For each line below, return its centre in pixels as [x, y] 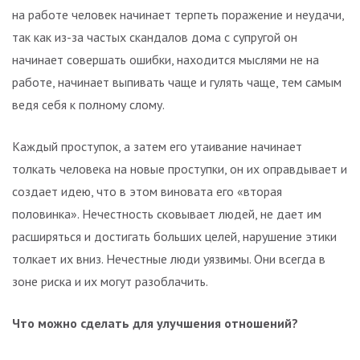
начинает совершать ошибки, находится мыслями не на [166, 60]
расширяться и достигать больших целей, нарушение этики [174, 237]
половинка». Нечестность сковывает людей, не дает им [167, 214]
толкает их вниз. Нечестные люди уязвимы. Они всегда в [169, 259]
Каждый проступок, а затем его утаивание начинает [157, 147]
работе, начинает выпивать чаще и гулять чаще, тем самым [177, 82]
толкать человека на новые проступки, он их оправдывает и [180, 169]
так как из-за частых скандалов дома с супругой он [155, 37]
